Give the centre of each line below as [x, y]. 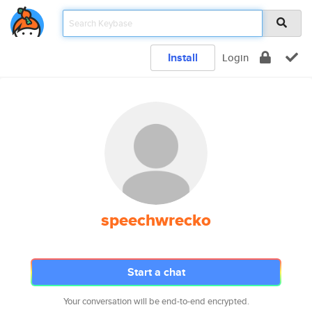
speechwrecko [156, 220]
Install [183, 57]
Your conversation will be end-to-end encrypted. [156, 301]
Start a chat [156, 272]
